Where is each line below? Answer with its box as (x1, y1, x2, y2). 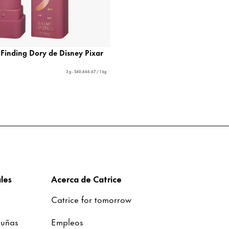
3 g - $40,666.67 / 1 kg (65, 68, 106, 75)
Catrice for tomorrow (51, 192, 131, 206)
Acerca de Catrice (51, 172, 122, 186)
